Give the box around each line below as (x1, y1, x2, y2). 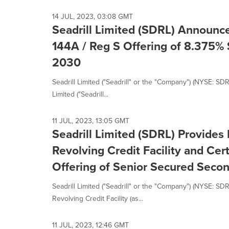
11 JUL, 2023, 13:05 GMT (52, 116, 129, 126)
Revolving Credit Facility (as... (52, 193, 143, 203)
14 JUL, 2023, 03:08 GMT (52, 11, 133, 21)
